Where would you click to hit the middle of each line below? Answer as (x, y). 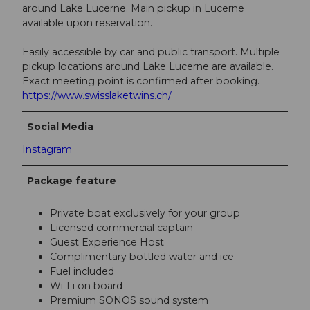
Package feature (72, 181)
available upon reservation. (87, 23)
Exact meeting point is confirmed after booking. (141, 81)
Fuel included (82, 272)
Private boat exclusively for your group (145, 213)
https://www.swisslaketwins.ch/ (97, 96)
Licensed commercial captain (121, 228)
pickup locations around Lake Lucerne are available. (148, 67)
